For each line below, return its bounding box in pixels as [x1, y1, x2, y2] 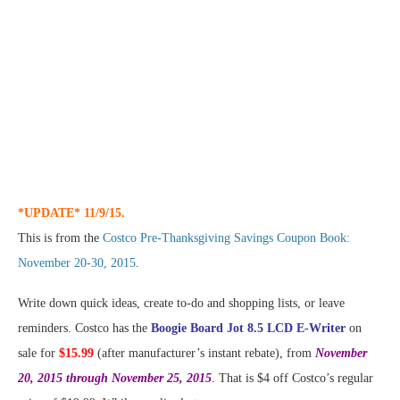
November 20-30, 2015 [18, 256, 136, 271]
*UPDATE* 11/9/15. [18, 206, 125, 221]
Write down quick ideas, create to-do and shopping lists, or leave [18, 296, 345, 311]
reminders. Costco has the [18, 321, 151, 336]
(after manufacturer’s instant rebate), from [94, 346, 315, 361]
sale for [18, 346, 59, 361]
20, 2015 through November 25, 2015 [18, 371, 212, 386]
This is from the [18, 231, 103, 246]
